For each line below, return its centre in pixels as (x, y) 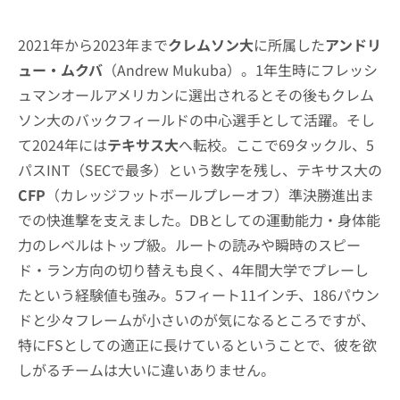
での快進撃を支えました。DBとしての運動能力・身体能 (199, 219)
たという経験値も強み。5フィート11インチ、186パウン (199, 294)
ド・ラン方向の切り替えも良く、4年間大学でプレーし (193, 269)
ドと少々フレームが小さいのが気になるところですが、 (196, 319)
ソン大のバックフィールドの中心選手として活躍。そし (196, 119)
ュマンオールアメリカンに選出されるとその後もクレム (196, 94)
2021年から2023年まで (93, 44)
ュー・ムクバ (60, 69)
